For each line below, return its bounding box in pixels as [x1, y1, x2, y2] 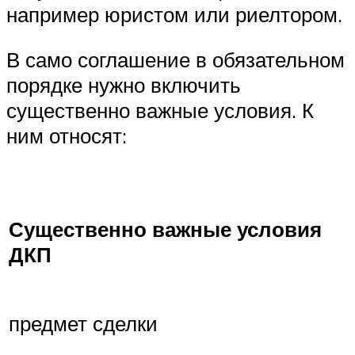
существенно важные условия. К [6, 97, 314, 124]
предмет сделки [9, 311, 158, 337]
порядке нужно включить [6, 72, 241, 98]
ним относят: [6, 123, 127, 149]
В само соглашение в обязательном [6, 47, 345, 73]
